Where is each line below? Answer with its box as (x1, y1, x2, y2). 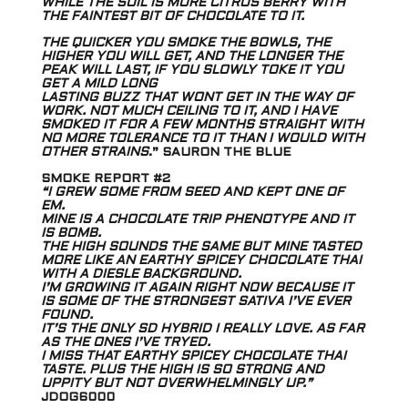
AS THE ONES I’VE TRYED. (40, 337, 210, 350)
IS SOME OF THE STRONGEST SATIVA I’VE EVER (40, 296, 351, 309)
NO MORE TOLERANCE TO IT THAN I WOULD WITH (40, 133, 364, 146)
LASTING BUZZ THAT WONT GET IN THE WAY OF (40, 92, 353, 105)
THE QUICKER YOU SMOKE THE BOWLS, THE (40, 37, 331, 50)
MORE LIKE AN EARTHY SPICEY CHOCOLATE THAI (40, 255, 362, 268)
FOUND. (40, 310, 93, 322)
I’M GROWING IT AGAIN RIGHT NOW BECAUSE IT (40, 282, 353, 295)
